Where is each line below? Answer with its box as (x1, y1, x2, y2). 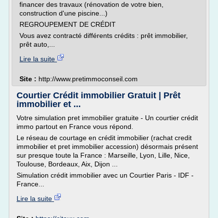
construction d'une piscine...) (19, 9, 108, 17)
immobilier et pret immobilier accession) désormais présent (17, 143, 198, 150)
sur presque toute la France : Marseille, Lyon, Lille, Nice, (17, 151, 190, 159)
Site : (19, 75, 38, 83)
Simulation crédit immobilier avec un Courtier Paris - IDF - (17, 171, 194, 179)
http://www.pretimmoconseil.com (38, 75, 138, 83)
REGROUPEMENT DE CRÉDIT (19, 20, 116, 28)
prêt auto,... (19, 40, 55, 48)
